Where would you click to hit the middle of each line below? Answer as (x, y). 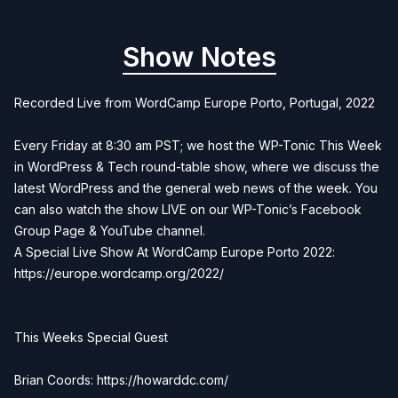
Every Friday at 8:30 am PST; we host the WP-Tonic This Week (198, 145)
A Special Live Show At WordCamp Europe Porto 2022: (175, 252)
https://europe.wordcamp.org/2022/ (119, 273)
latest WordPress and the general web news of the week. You (196, 188)
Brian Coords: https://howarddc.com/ (121, 380)
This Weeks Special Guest (91, 337)
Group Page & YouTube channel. (110, 231)
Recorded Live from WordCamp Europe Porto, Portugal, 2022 (195, 103)
